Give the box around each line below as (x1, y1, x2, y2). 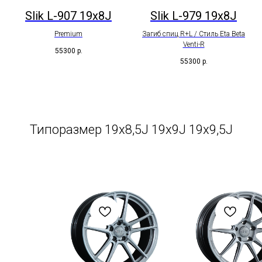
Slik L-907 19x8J (25, 9, 112, 23)
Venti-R (182, 40, 205, 49)
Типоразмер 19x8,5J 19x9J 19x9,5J (29, 122, 233, 137)
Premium (54, 30, 82, 39)
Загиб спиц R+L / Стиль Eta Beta (142, 30, 245, 39)
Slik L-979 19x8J (150, 9, 237, 23)
